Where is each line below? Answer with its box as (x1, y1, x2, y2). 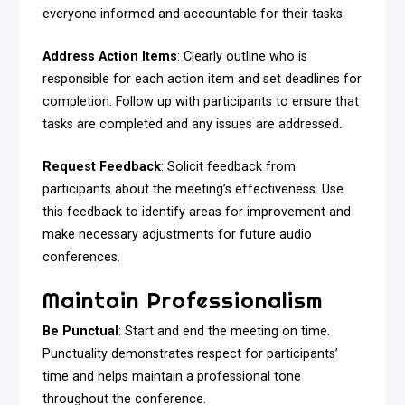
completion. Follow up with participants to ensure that (42, 94, 360, 110)
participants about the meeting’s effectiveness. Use (42, 181, 344, 197)
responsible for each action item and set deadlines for (42, 71, 363, 88)
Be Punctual (42, 324, 119, 340)
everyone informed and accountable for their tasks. (42, 6, 346, 23)
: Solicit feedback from (161, 158, 297, 174)
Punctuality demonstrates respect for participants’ (42, 346, 339, 363)
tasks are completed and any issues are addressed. (42, 117, 343, 133)
